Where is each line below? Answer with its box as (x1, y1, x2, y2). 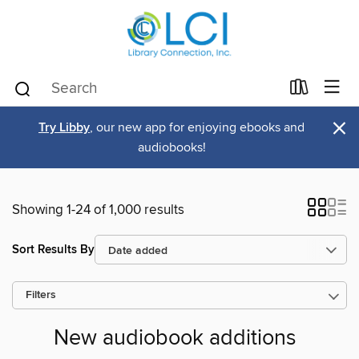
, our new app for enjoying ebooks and (90, 119, 305, 135)
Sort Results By (12, 241, 95, 257)
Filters (26, 288, 56, 302)
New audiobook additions (53, 325, 296, 353)
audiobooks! (137, 139, 206, 155)
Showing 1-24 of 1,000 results (12, 201, 184, 219)
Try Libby (38, 119, 90, 136)
